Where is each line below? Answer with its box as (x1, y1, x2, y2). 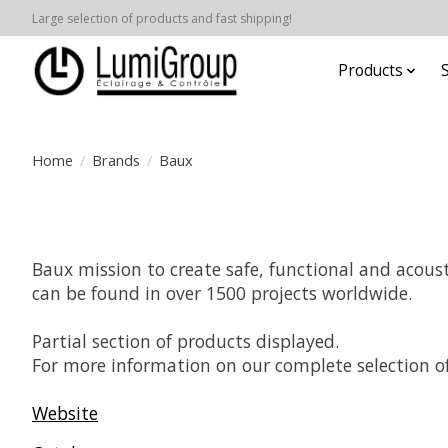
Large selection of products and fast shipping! (32, 9, 292, 27)
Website (32, 400, 98, 425)
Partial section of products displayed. (32, 328, 339, 353)
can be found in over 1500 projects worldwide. (32, 280, 412, 305)
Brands (91, 149, 140, 170)
